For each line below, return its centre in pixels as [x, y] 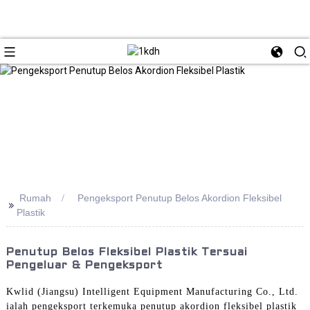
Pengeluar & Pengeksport [84, 265]
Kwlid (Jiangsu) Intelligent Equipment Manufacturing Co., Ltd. [152, 291]
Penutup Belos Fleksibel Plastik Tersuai [127, 252]
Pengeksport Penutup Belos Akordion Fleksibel [179, 198]
